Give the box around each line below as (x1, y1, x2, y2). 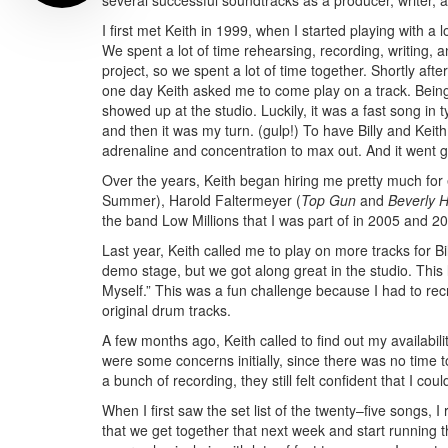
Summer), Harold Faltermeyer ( (102, 190, 301, 211)
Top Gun (301, 190, 356, 211)
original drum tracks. (102, 300, 231, 321)
